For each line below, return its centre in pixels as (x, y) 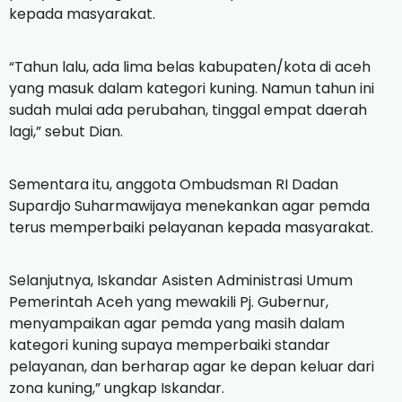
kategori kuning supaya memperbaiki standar (170, 345)
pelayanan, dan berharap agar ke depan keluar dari (192, 366)
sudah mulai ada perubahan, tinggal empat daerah (188, 109)
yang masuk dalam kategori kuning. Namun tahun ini (192, 88)
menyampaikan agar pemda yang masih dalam (177, 323)
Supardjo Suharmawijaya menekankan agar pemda (189, 205)
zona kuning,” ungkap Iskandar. (117, 388)
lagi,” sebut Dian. (66, 131)
